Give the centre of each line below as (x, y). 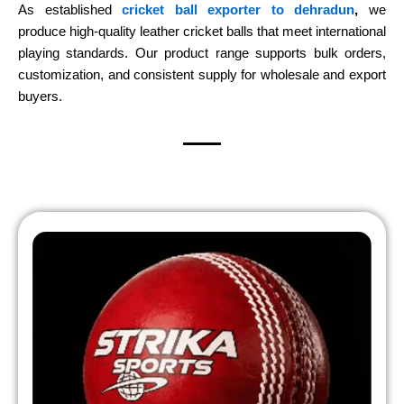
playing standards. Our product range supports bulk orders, (202, 53)
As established (65, 9)
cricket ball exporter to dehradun (239, 9)
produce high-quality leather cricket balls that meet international (202, 31)
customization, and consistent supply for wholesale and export (202, 74)
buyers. (40, 96)
